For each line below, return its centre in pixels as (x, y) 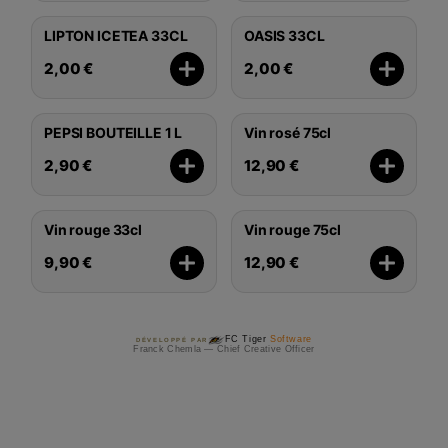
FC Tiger (247, 339)
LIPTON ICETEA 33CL (116, 35)
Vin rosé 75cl (288, 132)
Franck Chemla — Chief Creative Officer (224, 348)
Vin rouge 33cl (93, 229)
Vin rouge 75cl (293, 229)
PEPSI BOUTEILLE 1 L (113, 132)
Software (291, 339)
